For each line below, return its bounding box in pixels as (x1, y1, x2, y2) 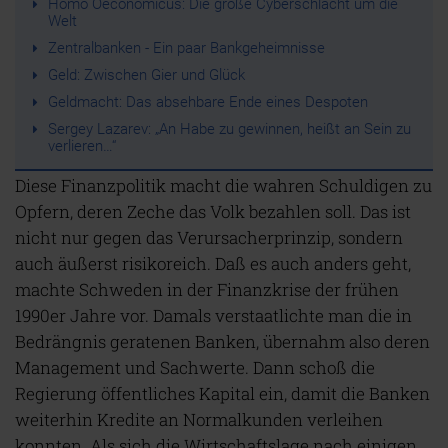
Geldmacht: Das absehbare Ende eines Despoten (47, 93, 368, 111)
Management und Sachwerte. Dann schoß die (15, 356, 375, 379)
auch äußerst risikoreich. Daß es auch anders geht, (15, 252, 411, 275)
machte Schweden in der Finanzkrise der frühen (15, 278, 399, 301)
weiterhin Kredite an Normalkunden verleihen (15, 408, 383, 431)
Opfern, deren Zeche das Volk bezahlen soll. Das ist (15, 200, 411, 223)
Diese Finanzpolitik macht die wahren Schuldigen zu (15, 174, 432, 197)
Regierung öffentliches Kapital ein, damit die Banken (15, 382, 430, 405)
